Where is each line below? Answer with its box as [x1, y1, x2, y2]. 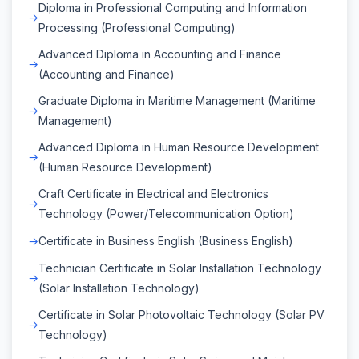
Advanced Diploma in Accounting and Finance [38, 46, 281, 61]
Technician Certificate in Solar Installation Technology [38, 260, 321, 275]
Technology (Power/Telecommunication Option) [38, 206, 294, 220]
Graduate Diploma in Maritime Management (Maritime [38, 93, 316, 107]
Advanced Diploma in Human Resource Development [38, 139, 319, 154]
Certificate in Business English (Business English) [38, 233, 293, 248]
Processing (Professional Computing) [38, 20, 236, 34]
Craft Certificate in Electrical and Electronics [38, 186, 268, 200]
